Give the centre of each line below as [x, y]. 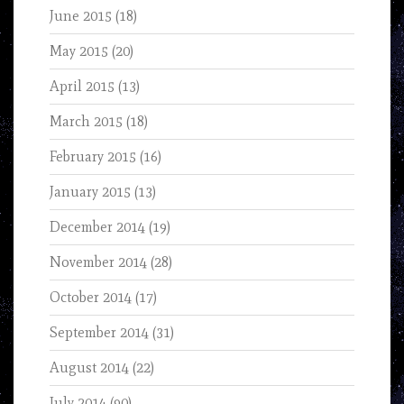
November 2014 [98, 262]
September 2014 [99, 333]
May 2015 [79, 51]
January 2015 [90, 192]
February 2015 [93, 157]
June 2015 [81, 16]
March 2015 [86, 122]
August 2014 [89, 368]
